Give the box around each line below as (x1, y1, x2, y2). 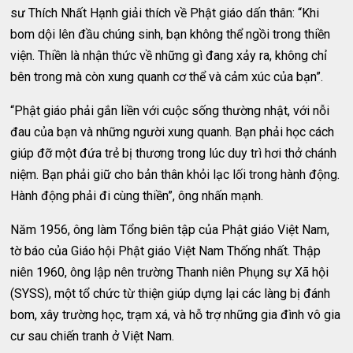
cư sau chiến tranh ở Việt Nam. (10, 329, 175, 344)
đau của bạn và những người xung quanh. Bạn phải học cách (10, 124, 335, 139)
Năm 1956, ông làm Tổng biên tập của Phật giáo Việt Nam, (10, 222, 330, 237)
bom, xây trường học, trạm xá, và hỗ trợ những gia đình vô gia (10, 307, 341, 322)
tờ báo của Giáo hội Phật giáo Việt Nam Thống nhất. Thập (10, 243, 321, 258)
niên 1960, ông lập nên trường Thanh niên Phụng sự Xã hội (10, 265, 329, 280)
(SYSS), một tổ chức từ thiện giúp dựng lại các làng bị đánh (10, 286, 331, 301)
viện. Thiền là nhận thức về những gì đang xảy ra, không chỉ (10, 48, 328, 63)
